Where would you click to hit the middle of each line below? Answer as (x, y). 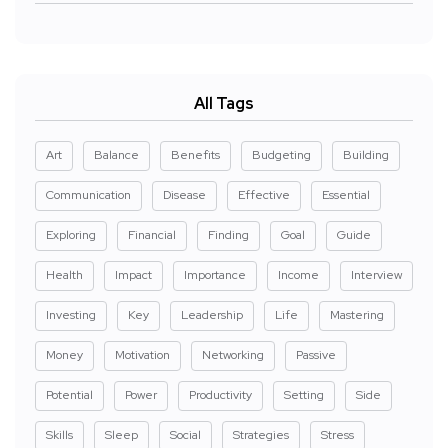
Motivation (142, 355)
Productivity (220, 395)
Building (366, 155)
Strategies (261, 435)
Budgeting (281, 155)
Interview (376, 275)
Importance (215, 275)
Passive (316, 355)
